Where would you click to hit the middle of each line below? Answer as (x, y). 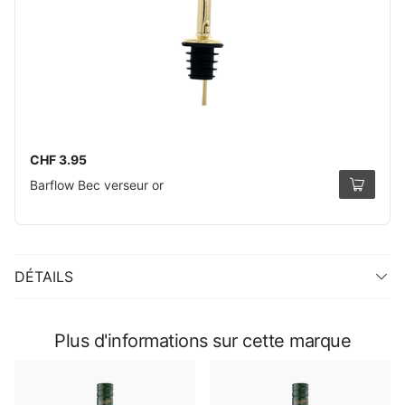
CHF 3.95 (58, 160)
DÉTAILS (44, 277)
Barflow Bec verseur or (97, 184)
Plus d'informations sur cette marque (202, 341)
